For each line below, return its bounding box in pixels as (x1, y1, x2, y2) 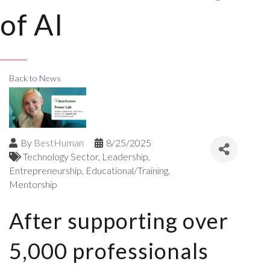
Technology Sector (23, 151, 98, 162)
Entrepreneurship (9, 165, 82, 176)
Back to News (9, 73, 61, 83)
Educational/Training (86, 165, 168, 176)
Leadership (102, 151, 148, 162)
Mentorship (9, 178, 57, 190)
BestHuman (34, 137, 84, 148)
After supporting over (9, 207, 228, 234)
